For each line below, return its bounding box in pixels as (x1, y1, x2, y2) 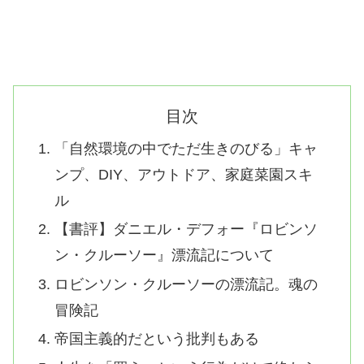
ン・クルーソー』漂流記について (54, 247, 274, 264)
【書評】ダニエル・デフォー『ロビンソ (54, 221, 318, 238)
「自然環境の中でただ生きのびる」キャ (54, 140, 318, 157)
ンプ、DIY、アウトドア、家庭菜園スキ (54, 166, 313, 183)
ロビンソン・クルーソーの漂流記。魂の (54, 275, 318, 292)
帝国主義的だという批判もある (54, 331, 259, 348)
